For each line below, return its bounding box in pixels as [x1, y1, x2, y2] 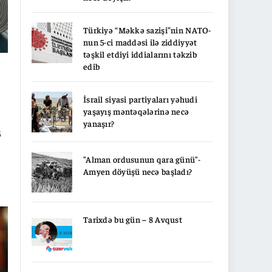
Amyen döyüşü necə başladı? [83, 166, 192, 177]
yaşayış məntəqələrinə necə [83, 106, 189, 117]
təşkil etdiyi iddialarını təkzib [83, 49, 197, 59]
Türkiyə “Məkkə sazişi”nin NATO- [83, 24, 211, 35]
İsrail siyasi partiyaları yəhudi [83, 93, 197, 104]
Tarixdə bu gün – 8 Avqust [83, 214, 182, 225]
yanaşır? [83, 118, 115, 129]
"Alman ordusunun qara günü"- [83, 154, 200, 165]
